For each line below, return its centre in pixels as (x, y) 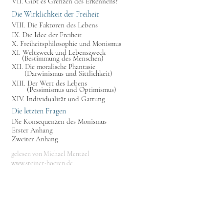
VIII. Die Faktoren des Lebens (55, 25)
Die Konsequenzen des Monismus (59, 121)
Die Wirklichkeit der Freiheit (55, 14)
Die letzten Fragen (39, 111)
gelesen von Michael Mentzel (50, 154)
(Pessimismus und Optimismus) (72, 89)
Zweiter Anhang (35, 139)
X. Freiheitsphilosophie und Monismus (66, 44)
